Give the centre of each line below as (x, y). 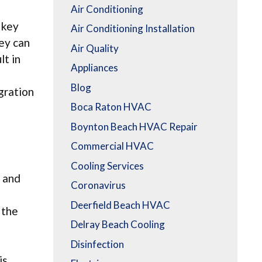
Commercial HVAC (112, 146)
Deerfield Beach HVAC (120, 205)
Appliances (94, 68)
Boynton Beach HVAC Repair (134, 126)
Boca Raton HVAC (111, 107)
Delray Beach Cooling (118, 225)
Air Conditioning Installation (133, 29)
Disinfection (97, 244)
